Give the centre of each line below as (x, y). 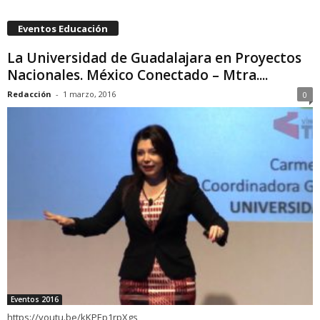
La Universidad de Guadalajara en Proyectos (154, 58)
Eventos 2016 (35, 299)
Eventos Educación (63, 29)
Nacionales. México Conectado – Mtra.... (137, 75)
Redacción (29, 94)
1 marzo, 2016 (89, 94)
